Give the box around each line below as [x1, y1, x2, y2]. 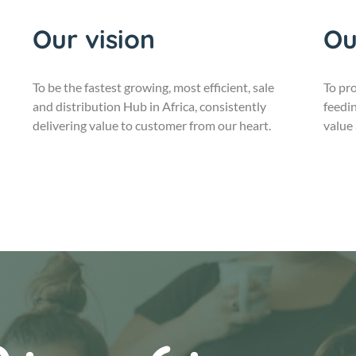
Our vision [33, 22, 156, 55]
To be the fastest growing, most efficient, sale [33, 79, 275, 95]
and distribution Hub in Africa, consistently [33, 98, 267, 114]
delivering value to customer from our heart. [33, 117, 272, 133]
